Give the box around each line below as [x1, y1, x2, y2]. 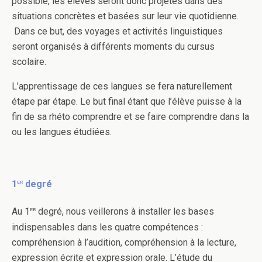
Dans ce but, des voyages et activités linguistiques [12, 26, 223, 37]
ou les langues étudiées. [12, 126, 112, 137]
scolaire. [12, 56, 46, 67]
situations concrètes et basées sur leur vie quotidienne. [12, 11, 239, 22]
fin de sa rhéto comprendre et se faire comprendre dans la [12, 111, 249, 122]
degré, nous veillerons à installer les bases [36, 206, 214, 218]
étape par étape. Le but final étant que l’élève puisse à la [12, 96, 242, 107]
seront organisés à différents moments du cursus [12, 41, 215, 52]
